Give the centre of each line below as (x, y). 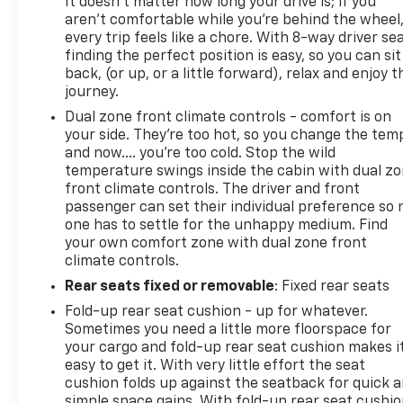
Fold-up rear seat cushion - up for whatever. (217, 312)
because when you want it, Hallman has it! (191, 21)
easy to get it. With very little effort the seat (215, 366)
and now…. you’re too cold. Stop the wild (201, 153)
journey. (92, 92)
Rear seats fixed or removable (170, 287)
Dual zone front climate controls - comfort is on (228, 117)
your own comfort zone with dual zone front (216, 243)
